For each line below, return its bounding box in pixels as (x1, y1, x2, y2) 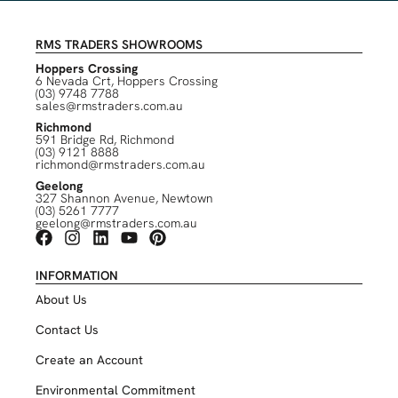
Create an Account (36, 351, 143, 368)
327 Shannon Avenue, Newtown (36, 189, 213, 206)
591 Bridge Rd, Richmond (36, 131, 174, 147)
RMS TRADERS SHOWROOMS (36, 36, 203, 52)
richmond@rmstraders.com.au (36, 155, 205, 172)
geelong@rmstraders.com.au (36, 214, 197, 231)
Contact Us (36, 321, 99, 338)
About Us (36, 291, 87, 307)
